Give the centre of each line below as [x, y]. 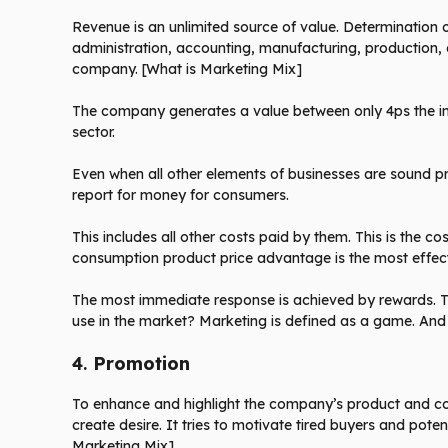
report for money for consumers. [180, 195]
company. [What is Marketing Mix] [187, 69]
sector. [93, 132]
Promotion [141, 364]
